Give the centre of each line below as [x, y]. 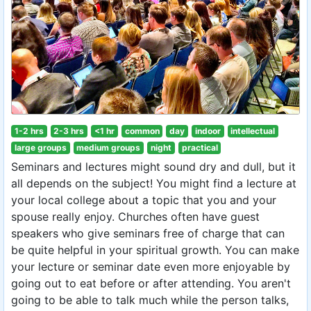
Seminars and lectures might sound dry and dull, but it [153, 166]
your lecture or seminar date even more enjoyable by [151, 266]
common [142, 131]
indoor [208, 131]
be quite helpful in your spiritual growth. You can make [155, 250]
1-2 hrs [29, 131]
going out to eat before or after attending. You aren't [151, 283]
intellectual [253, 131]
